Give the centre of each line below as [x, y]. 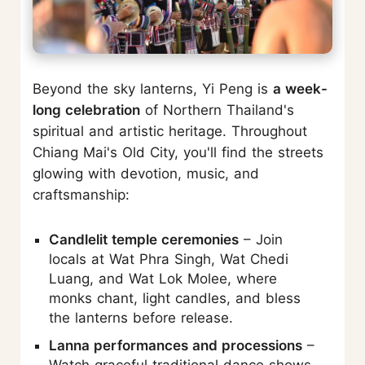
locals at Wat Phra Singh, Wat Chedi [169, 259]
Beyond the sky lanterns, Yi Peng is [153, 89]
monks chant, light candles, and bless [175, 299]
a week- [300, 89]
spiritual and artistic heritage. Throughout [170, 132]
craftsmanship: [81, 195]
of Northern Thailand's [217, 110]
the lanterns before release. [141, 318]
